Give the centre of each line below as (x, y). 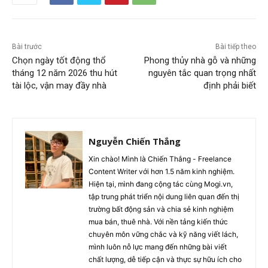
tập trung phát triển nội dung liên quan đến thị (164, 196)
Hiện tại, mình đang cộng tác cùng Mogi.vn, (161, 184)
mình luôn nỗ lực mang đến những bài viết (158, 246)
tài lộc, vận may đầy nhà (59, 85)
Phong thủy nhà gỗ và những (200, 60)
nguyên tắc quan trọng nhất (202, 73)
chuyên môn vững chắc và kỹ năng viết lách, (163, 234)
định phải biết (229, 85)
